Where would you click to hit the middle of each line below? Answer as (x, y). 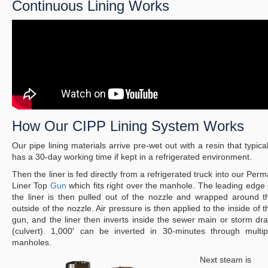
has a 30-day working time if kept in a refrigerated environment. (132, 157)
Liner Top (31, 186)
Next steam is (226, 260)
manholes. (32, 243)
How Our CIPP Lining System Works (128, 126)
